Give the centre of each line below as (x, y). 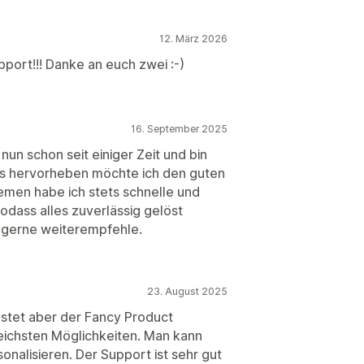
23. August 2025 (187, 291)
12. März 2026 (193, 39)
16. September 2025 (179, 129)
